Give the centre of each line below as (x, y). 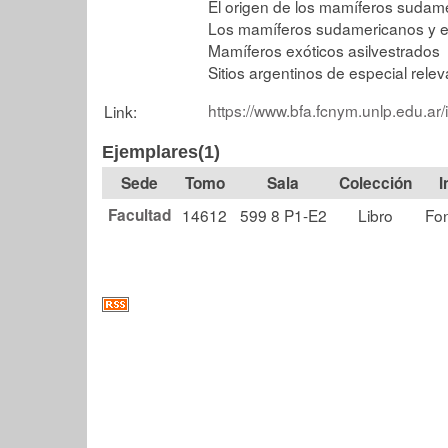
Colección (375, 183)
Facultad (139, 215)
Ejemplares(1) (161, 152)
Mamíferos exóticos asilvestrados (324, 49)
